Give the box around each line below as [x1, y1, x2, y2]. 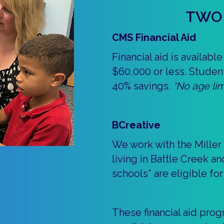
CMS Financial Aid [112, 31, 196, 43]
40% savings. [112, 80, 173, 92]
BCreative [112, 119, 160, 131]
